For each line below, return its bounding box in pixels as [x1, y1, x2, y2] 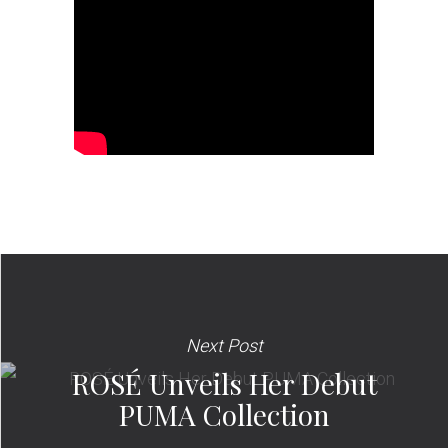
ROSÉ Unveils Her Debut [72, 364, 377, 402]
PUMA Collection [119, 395, 330, 433]
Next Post [186, 334, 263, 356]
